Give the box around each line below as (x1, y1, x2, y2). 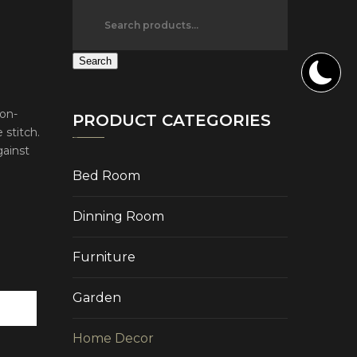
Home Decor (73, 331, 154, 346)
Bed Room (73, 168, 140, 183)
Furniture (73, 249, 135, 265)
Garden (73, 290, 121, 305)
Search (79, 55, 112, 67)
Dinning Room (73, 209, 164, 224)
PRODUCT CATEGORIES (73, 111, 271, 130)
